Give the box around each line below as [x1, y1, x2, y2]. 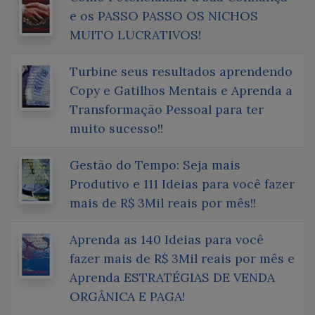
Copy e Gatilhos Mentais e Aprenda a [70, 82, 292, 98]
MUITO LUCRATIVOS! [70, 26, 201, 43]
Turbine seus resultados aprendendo [70, 63, 292, 79]
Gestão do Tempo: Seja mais [70, 156, 240, 173]
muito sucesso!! [70, 120, 163, 136]
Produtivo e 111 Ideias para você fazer [70, 175, 295, 192]
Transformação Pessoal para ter [70, 101, 264, 117]
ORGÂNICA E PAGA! [70, 288, 185, 304]
